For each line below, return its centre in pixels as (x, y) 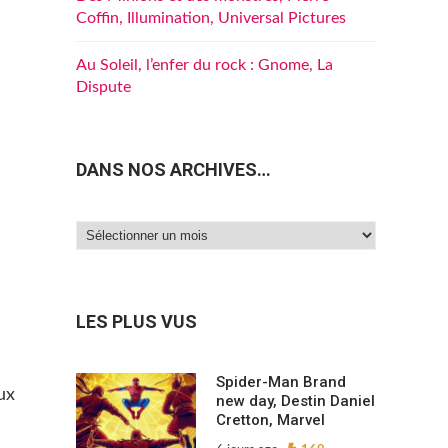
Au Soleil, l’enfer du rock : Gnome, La (204, 65)
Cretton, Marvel (270, 420)
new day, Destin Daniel (295, 401)
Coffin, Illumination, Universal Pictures (211, 18)
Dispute (103, 87)
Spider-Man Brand (281, 382)
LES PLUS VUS (136, 322)
